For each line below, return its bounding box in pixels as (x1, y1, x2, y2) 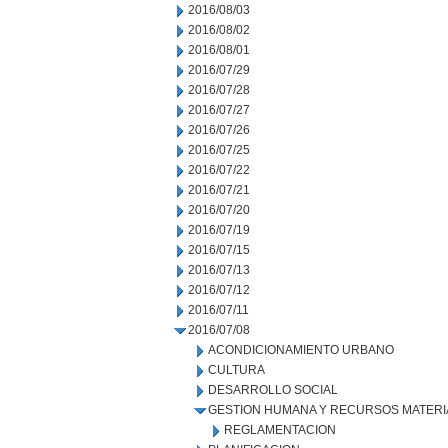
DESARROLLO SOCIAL (208, 383, 338, 397)
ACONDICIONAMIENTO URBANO (208, 343, 394, 357)
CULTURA (208, 363, 265, 377)
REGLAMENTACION (224, 423, 336, 437)
